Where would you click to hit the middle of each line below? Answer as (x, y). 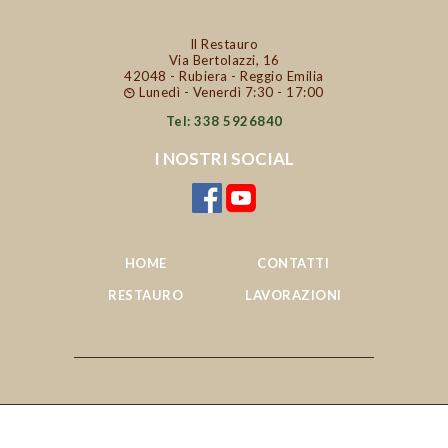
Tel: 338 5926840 (224, 120)
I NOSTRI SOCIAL (224, 159)
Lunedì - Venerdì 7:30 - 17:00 (231, 91)
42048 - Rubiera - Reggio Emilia (224, 75)
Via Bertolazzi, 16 (224, 59)
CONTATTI (293, 263)
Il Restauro (224, 43)
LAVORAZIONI (293, 295)
